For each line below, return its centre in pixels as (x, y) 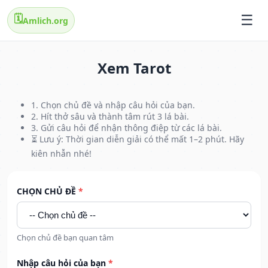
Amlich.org (45, 20)
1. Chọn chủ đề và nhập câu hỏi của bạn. (113, 105)
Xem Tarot (134, 68)
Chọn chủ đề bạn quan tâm (65, 238)
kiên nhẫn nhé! (61, 154)
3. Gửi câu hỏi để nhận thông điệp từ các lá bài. (127, 128)
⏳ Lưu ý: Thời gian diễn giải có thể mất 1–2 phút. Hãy (138, 139)
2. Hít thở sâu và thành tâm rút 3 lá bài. (110, 117)
